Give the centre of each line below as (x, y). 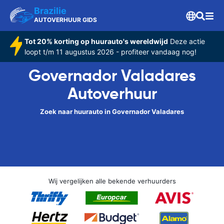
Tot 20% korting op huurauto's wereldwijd (96, 41)
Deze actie (186, 41)
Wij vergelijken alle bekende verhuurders (112, 181)
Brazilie (50, 11)
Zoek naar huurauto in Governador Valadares (112, 111)
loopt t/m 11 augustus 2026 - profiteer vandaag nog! (110, 52)
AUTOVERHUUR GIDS (65, 20)
